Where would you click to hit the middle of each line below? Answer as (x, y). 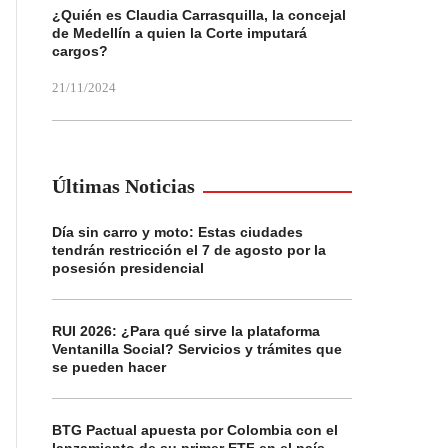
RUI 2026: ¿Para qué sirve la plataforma (186, 331)
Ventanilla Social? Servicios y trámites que (197, 349)
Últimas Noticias (123, 186)
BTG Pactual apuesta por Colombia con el (195, 430)
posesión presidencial (128, 268)
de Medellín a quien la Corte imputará (179, 33)
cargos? (80, 51)
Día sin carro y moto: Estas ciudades (177, 232)
